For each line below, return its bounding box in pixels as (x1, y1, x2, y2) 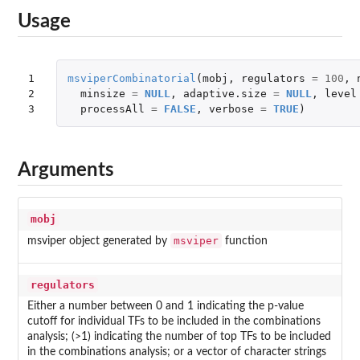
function (221, 235, 268, 247)
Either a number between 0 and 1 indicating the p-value (27, 301, 304, 313)
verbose (208, 102, 254, 115)
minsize (80, 87, 125, 100)
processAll (80, 102, 145, 115)
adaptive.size (182, 87, 267, 100)
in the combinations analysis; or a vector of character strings (27, 346, 326, 358)
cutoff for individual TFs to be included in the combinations (27, 316, 321, 328)
